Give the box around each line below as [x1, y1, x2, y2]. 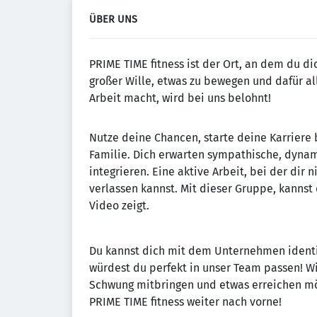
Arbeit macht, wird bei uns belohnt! [89, 91, 271, 105]
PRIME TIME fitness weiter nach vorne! [89, 295, 282, 309]
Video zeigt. [89, 199, 149, 212]
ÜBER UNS [89, 13, 137, 25]
